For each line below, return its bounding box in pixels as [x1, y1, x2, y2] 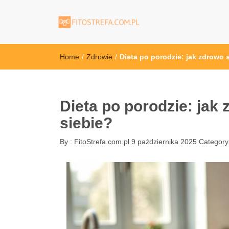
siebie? [60, 114, 112, 131]
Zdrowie [86, 53, 112, 61]
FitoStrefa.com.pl [72, 138, 129, 146]
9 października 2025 [131, 138, 197, 146]
